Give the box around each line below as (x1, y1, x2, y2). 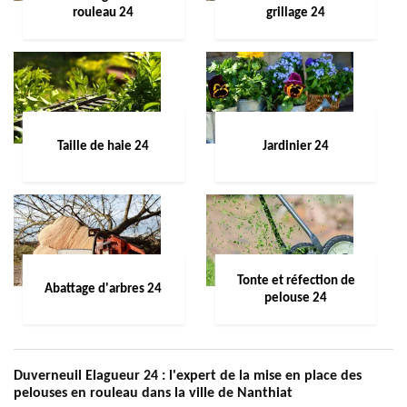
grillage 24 (266, 5, 325, 20)
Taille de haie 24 (57, 140, 150, 154)
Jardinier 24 (263, 140, 329, 154)
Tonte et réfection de (236, 273, 355, 288)
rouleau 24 (73, 5, 134, 20)
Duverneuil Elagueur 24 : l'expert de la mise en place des (14, 369, 362, 383)
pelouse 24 (264, 291, 327, 305)
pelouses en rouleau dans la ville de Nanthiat (14, 386, 293, 401)
